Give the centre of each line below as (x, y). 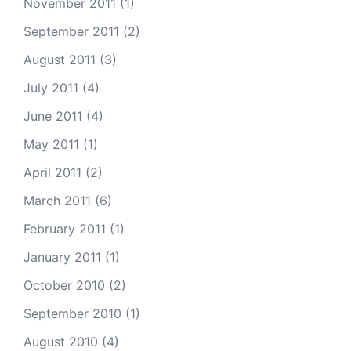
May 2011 (51, 144)
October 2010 (64, 285)
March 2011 (57, 201)
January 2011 (62, 257)
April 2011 (52, 172)
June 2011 (53, 116)
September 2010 (72, 313)
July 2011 (51, 88)
